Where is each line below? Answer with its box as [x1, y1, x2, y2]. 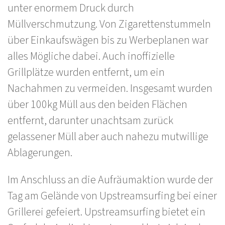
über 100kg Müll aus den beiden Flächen [8, 96, 187, 113]
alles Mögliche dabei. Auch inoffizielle [8, 48, 175, 64]
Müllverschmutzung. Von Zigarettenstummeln [8, 16, 211, 32]
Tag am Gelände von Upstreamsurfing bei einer [8, 188, 217, 204]
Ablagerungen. [8, 145, 74, 161]
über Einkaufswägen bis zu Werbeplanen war [8, 32, 208, 48]
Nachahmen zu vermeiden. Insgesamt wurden [8, 80, 212, 96]
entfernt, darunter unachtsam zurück [8, 113, 173, 129]
